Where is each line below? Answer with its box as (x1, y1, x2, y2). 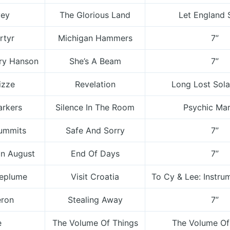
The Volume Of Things (52, 218, 138, 228)
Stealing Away (67, 195, 123, 205)
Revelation (74, 79, 116, 89)
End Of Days (70, 148, 120, 159)
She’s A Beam (69, 56, 121, 66)
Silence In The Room (55, 102, 135, 112)
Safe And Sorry (65, 125, 125, 136)
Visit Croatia (71, 171, 119, 182)
